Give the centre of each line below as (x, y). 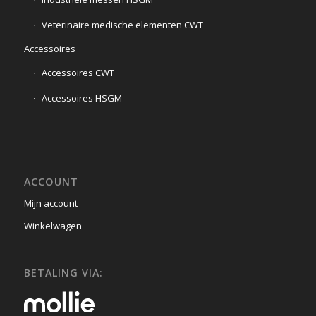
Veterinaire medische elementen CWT (122, 25)
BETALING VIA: (63, 273)
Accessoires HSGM (81, 98)
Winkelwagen (53, 226)
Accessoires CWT (78, 73)
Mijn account (50, 203)
